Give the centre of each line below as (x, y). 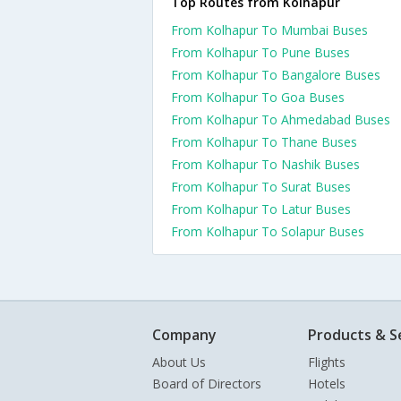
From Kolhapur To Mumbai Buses (269, 30)
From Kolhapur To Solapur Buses (268, 231)
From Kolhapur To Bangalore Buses (276, 75)
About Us (179, 362)
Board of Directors (207, 384)
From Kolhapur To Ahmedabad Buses (281, 119)
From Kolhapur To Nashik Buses (265, 164)
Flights (327, 362)
